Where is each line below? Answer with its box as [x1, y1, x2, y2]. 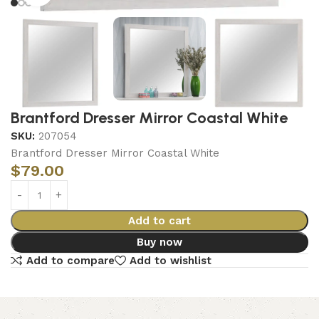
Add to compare [26, 253, 115, 267]
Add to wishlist [129, 253, 211, 267]
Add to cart [127, 214, 191, 227]
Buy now [136, 236, 182, 249]
